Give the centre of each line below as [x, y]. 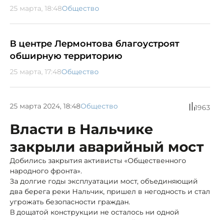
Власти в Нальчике [82, 129]
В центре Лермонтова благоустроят [95, 43]
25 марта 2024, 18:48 [45, 106]
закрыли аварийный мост [107, 147]
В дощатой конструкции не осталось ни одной [95, 212]
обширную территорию [66, 56]
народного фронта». [46, 171]
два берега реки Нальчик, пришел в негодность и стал [110, 191]
